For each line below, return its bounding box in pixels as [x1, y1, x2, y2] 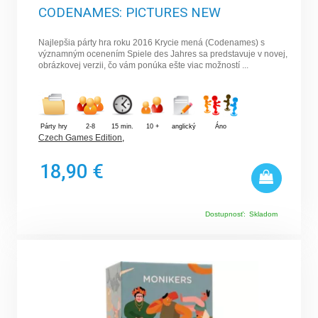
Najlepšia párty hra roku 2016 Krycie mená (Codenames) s [38, 38, 265, 48]
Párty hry [40, 123, 67, 131]
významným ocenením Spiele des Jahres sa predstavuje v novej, [38, 49, 288, 60]
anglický [172, 123, 197, 131]
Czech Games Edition [38, 133, 123, 143]
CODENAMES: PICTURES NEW [38, 4, 221, 21]
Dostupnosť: [204, 210, 246, 219]
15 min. [111, 123, 134, 131]
